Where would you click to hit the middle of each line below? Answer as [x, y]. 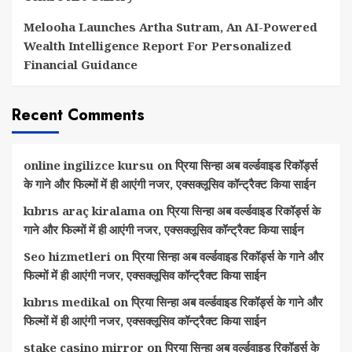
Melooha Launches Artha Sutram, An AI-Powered [170, 27]
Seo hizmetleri [67, 256]
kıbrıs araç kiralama [84, 211]
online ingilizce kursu [89, 165]
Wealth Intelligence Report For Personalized [158, 46]
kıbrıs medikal [67, 302]
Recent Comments [78, 115]
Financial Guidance [81, 64]
